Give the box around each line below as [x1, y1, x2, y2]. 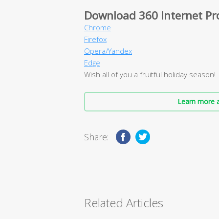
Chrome [84, 22, 111, 33]
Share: [84, 131, 109, 143]
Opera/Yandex [84, 46, 132, 56]
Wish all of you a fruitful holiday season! [84, 69, 218, 80]
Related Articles [84, 195, 163, 211]
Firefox [84, 34, 107, 44]
